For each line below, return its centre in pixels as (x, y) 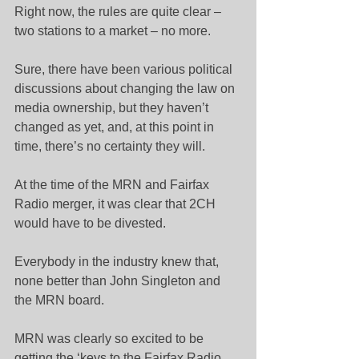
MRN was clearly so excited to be (111, 339)
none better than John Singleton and (119, 281)
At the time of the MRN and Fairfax (113, 185)
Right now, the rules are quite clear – (119, 12)
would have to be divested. (90, 223)
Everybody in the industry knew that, (118, 262)
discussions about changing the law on (126, 89)
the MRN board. (59, 300)
